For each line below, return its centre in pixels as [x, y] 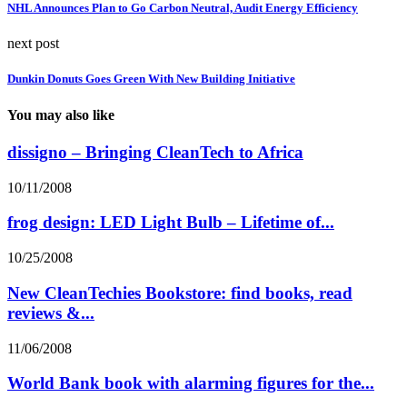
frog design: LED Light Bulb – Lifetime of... [171, 223]
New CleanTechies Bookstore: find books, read [180, 293]
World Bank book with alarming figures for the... [191, 383]
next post [33, 44]
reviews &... [51, 313]
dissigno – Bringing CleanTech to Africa [155, 152]
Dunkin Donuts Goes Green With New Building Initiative [151, 79]
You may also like [61, 114]
